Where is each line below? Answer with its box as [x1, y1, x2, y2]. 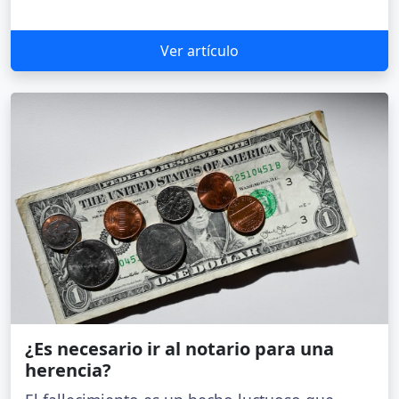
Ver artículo [160, 41, 239, 61]
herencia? [25, 358, 111, 383]
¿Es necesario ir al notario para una [25, 337, 334, 362]
